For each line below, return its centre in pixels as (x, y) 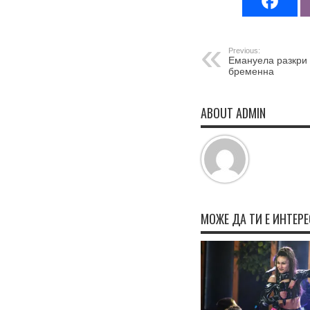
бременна (251, 71)
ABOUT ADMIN (233, 113)
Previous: (244, 51)
